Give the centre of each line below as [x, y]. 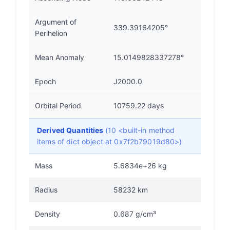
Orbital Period [58, 106]
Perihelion [51, 33]
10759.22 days [139, 106]
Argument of [56, 22]
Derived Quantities [71, 130]
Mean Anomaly [60, 57]
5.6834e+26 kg [140, 166]
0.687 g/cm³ [135, 214]
